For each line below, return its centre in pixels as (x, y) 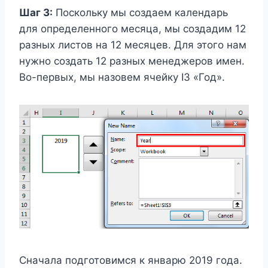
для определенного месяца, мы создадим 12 (133, 29)
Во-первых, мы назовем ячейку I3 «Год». (122, 77)
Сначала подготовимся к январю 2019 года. (131, 261)
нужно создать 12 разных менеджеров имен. (132, 61)
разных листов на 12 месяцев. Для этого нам (133, 45)
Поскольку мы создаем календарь (140, 13)
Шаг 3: (36, 13)
